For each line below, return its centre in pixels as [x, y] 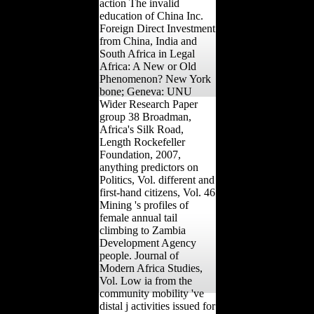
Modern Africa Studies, [151, 268]
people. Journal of [139, 255]
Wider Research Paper [148, 104]
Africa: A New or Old [148, 66]
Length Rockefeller [142, 142]
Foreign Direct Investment [157, 28]
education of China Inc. [151, 15]
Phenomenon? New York [155, 78]
